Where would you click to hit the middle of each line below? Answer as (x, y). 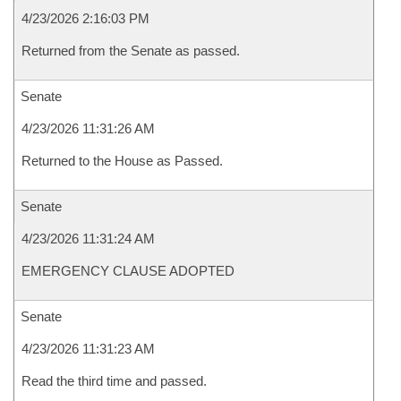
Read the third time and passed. (114, 381)
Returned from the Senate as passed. (131, 51)
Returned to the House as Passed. (122, 161)
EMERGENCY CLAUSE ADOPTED (128, 271)
